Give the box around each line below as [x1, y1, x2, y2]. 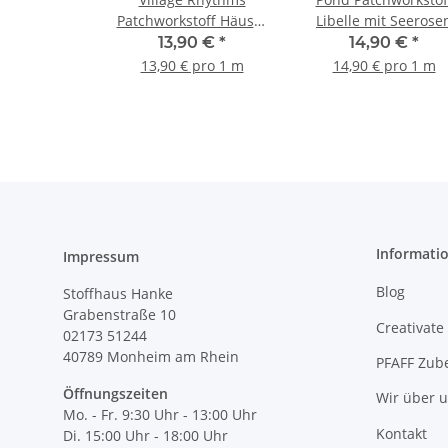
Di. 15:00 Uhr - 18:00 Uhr [63, 425, 228, 445]
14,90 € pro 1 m [332, 55, 436, 75]
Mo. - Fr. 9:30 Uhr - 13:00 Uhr [63, 404, 257, 424]
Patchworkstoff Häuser [116, 10, 268, 30]
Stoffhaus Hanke [63, 283, 173, 303]
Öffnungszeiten [63, 383, 168, 403]
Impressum [63, 246, 139, 266]
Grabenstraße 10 [63, 304, 176, 324]
